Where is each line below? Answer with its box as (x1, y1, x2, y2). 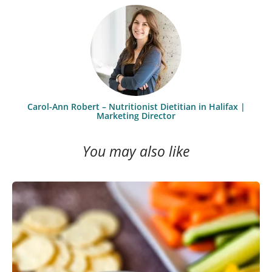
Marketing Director (97, 109, 175, 121)
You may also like (83, 142, 189, 161)
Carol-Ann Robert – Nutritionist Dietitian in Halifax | (27, 100, 245, 112)
